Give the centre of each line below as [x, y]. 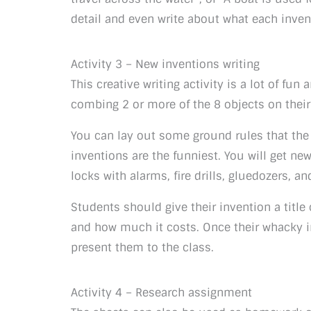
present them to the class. [142, 247]
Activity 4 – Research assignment [161, 293]
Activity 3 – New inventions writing [165, 64]
